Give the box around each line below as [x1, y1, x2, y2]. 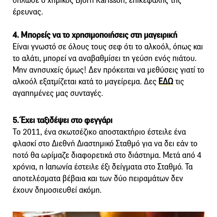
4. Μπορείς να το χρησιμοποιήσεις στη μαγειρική [13, 30, 177, 41]
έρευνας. [13, 7, 43, 17]
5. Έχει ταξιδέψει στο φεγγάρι [13, 115, 112, 126]
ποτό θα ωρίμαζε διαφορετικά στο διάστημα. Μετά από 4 [13, 150, 201, 161]
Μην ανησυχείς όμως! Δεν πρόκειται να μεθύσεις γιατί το [13, 65, 204, 76]
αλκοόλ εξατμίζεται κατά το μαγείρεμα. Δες [13, 77, 158, 87]
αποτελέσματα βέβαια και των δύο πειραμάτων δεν [13, 173, 183, 184]
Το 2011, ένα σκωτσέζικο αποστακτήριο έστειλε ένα [13, 127, 186, 138]
